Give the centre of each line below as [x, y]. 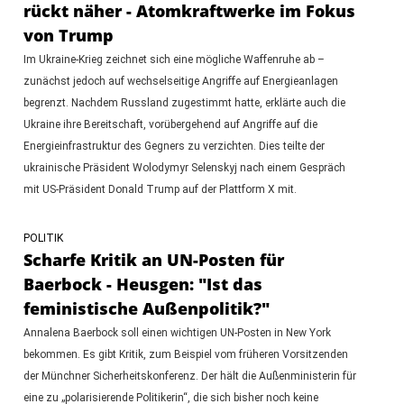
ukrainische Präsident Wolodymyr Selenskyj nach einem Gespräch [184, 167]
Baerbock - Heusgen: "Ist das [142, 284]
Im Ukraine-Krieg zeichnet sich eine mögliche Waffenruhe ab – [174, 59]
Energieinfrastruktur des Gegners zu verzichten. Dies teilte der [174, 146]
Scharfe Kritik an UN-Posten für [153, 259]
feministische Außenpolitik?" [146, 308]
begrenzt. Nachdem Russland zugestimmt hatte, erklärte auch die [184, 102]
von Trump [68, 35]
